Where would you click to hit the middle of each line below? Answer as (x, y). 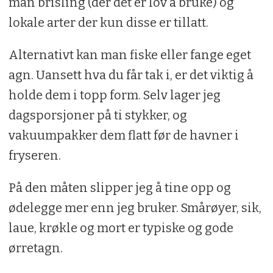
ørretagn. (35, 248)
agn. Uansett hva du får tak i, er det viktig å (131, 75)
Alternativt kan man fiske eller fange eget (129, 55)
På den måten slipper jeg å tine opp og (119, 187)
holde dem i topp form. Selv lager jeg (114, 95)
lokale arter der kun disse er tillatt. (108, 22)
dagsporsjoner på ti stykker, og (97, 115)
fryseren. (34, 155)
